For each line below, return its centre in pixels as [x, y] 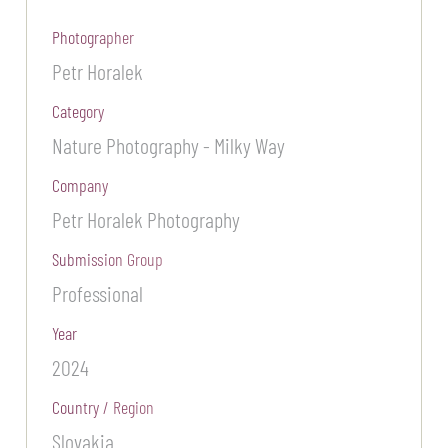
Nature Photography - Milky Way [169, 144]
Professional [98, 292]
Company [80, 184]
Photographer [93, 36]
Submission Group [108, 258]
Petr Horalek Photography [146, 218]
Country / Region [103, 406]
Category [78, 110]
